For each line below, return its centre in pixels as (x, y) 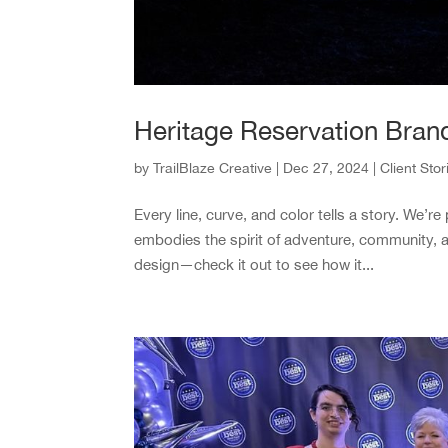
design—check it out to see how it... (254, 265)
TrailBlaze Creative (213, 168)
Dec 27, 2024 (326, 168)
